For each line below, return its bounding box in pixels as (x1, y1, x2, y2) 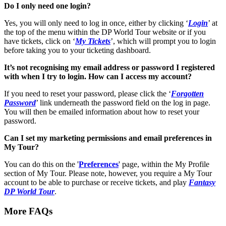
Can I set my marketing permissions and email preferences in (4, 133, 212, 142)
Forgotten (171, 89, 204, 98)
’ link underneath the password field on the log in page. (36, 98, 210, 107)
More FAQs (4, 205, 52, 216)
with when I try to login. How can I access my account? (4, 72, 192, 81)
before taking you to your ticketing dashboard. (4, 45, 151, 54)
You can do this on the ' (4, 159, 79, 168)
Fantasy (189, 178, 215, 187)
